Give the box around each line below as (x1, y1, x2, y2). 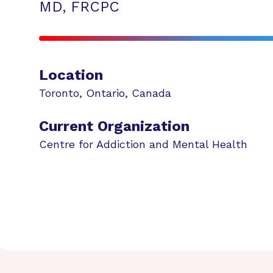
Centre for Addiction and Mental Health (39, 138, 247, 151)
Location (39, 66, 103, 83)
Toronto (39, 87, 79, 99)
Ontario (86, 87, 125, 99)
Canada (132, 87, 171, 99)
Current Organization (39, 118, 190, 135)
